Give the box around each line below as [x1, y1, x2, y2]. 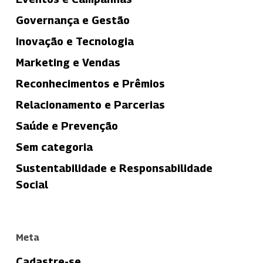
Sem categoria [15, 140, 93, 153]
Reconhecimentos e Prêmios [15, 77, 165, 90]
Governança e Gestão [15, 14, 130, 26]
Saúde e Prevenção [15, 119, 118, 132]
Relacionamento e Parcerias [15, 98, 165, 111]
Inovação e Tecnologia [15, 35, 134, 48]
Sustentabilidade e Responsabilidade [15, 161, 213, 174]
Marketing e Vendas [15, 56, 120, 69]
